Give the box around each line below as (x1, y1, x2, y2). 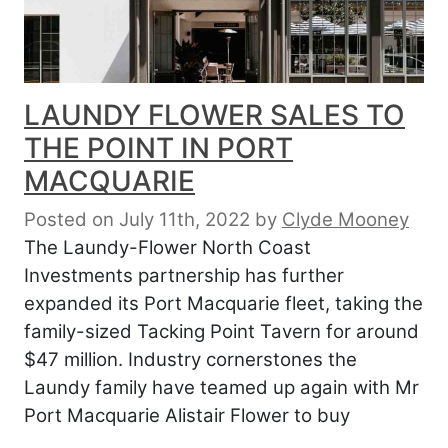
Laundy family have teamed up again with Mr (24, 376, 419, 400)
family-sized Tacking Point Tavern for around (24, 320, 419, 344)
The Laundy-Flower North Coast (24, 236, 311, 260)
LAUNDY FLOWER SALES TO (24, 98, 405, 133)
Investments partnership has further (24, 264, 344, 288)
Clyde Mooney (282, 208, 409, 232)
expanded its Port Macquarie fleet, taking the (24, 292, 423, 316)
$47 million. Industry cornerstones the (24, 348, 357, 372)
